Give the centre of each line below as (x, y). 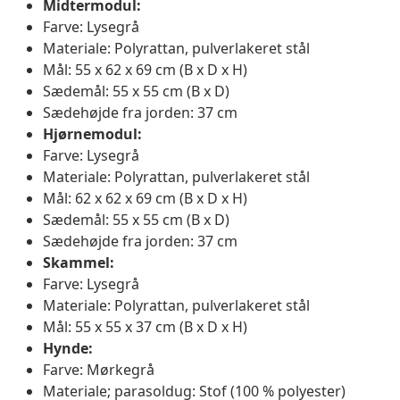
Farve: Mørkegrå (99, 369)
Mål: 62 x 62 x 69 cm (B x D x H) (145, 198)
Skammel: (79, 262)
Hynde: (68, 348)
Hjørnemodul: (92, 133)
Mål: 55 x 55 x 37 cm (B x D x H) (145, 326)
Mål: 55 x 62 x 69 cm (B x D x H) (145, 69)
